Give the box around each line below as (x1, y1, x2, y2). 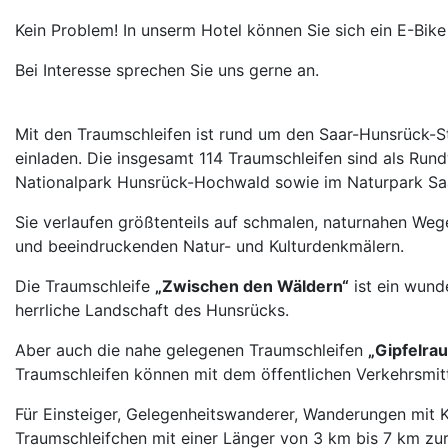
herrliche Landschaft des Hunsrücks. (15, 299, 289, 320)
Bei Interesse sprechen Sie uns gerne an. (15, 59, 319, 80)
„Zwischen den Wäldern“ (155, 275, 349, 296)
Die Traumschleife (15, 275, 155, 296)
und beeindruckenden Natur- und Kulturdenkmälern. (15, 235, 404, 256)
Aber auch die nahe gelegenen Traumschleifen (15, 339, 368, 360)
